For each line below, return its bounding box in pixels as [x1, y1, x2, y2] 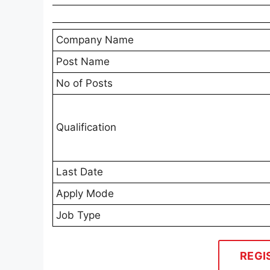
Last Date [56, 166, 103, 178]
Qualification [56, 121, 116, 134]
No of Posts [56, 77, 113, 90]
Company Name [56, 34, 134, 46]
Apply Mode [56, 187, 114, 200]
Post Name [56, 55, 110, 68]
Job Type [56, 209, 101, 222]
